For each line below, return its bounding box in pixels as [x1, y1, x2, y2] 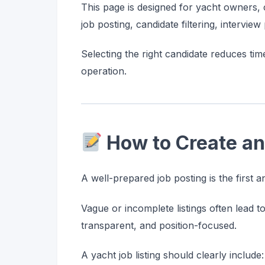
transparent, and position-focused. [81, 219, 237, 231]
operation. [81, 65, 127, 77]
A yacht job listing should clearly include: [81, 249, 264, 261]
